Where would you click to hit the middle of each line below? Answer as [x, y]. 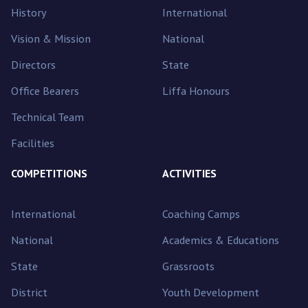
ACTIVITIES [189, 174]
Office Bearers [45, 91]
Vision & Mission [51, 38]
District [29, 292]
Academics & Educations [221, 240]
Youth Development [211, 292]
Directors [33, 65]
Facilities [33, 143]
